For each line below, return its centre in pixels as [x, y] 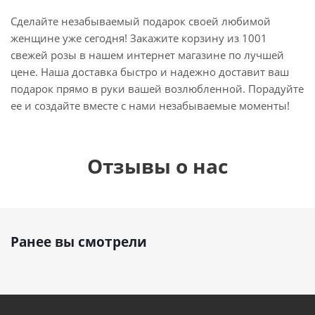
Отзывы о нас [157, 166]
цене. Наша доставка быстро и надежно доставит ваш [150, 71]
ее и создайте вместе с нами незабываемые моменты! [150, 105]
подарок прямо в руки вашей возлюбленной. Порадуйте [157, 88]
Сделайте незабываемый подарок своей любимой [141, 21]
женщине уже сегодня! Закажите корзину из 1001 [139, 38]
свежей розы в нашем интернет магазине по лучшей [147, 54]
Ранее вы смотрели [79, 242]
